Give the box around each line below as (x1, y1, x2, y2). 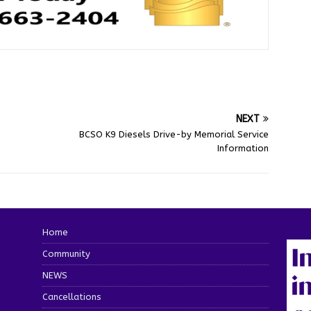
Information (217, 142, 269, 153)
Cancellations (42, 291, 101, 302)
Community (42, 248, 90, 259)
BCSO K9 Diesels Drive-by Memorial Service (79, 128, 269, 140)
